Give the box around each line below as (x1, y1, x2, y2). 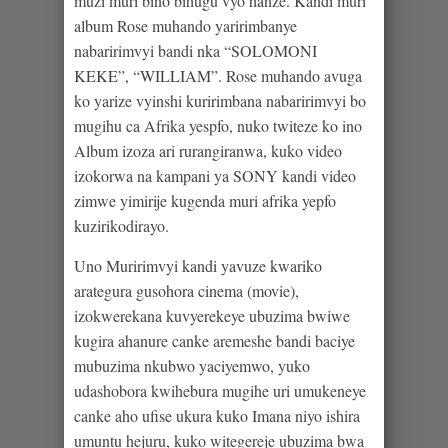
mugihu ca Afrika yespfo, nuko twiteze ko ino (74, 115, 362, 137)
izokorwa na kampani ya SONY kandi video (74, 165, 356, 187)
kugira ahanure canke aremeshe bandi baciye (74, 330, 355, 352)
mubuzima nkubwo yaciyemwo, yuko (74, 355, 310, 377)
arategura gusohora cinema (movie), (74, 280, 299, 302)
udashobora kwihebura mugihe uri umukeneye (74, 380, 366, 402)
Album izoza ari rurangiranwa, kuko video (74, 140, 342, 162)
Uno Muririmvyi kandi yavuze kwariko (74, 255, 322, 277)
